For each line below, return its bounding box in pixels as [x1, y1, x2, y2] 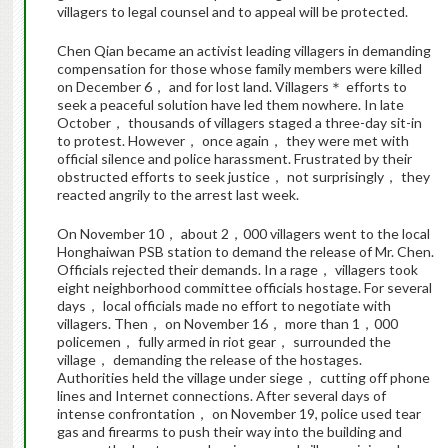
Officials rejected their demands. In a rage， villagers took [56, 261, 418, 279]
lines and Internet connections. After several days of [56, 387, 386, 405]
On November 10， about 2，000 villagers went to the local [56, 225, 430, 243]
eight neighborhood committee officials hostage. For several [56, 279, 432, 297]
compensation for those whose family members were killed [56, 60, 422, 78]
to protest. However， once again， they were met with [56, 132, 409, 150]
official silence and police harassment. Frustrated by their [56, 150, 412, 168]
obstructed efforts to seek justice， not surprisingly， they [56, 168, 430, 186]
